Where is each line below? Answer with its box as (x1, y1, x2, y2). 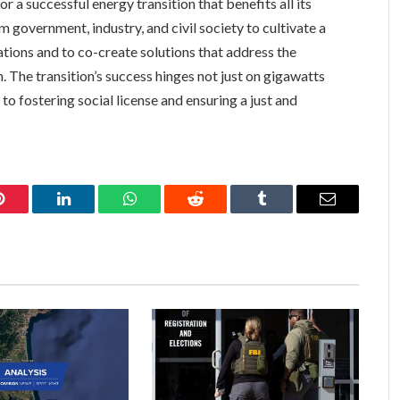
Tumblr (260, 204, 308, 221)
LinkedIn (62, 204, 121, 221)
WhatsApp (128, 204, 197, 221)
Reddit (194, 204, 237, 221)
